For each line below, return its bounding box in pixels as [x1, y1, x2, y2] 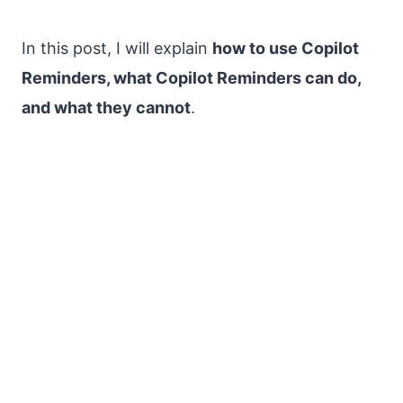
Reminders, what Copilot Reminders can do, [22, 67, 361, 87]
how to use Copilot [212, 38, 359, 58]
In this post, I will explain [22, 38, 212, 58]
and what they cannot [22, 97, 191, 117]
